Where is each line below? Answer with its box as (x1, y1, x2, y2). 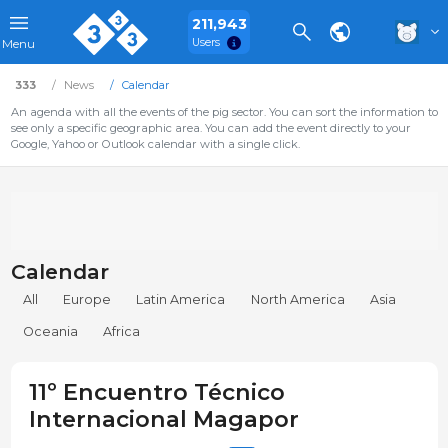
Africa (103, 324, 141, 340)
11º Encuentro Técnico (28, 378, 285, 407)
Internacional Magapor (28, 405, 299, 434)
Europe (63, 292, 112, 308)
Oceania (23, 324, 79, 340)
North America (250, 292, 345, 308)
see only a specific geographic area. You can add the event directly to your (10, 121, 411, 135)
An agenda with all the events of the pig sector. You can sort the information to (10, 105, 438, 119)
